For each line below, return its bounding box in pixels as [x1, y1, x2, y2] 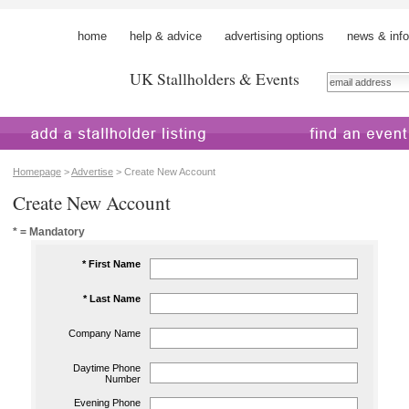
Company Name [68, 328, 141, 339]
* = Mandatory [13, 225, 85, 237]
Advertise [71, 166, 113, 177]
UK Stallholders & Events [130, 68, 299, 89]
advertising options [225, 29, 324, 43]
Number [105, 373, 141, 384]
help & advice [130, 29, 202, 43]
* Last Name [83, 293, 141, 304]
